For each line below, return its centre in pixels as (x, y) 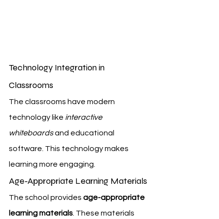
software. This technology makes (69, 148)
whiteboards (31, 133)
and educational (85, 133)
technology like (37, 117)
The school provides (46, 197)
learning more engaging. (52, 164)
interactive (84, 117)
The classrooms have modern (63, 101)
